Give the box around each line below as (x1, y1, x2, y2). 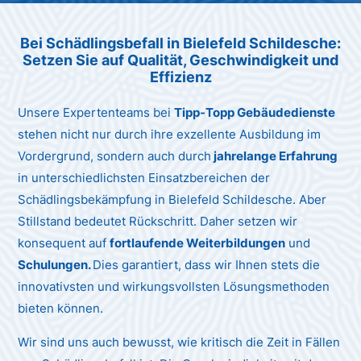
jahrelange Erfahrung (211, 147, 338, 164)
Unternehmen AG (145, 6, 216, 19)
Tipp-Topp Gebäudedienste (174, 104, 336, 120)
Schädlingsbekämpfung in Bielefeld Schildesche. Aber (18, 191, 327, 207)
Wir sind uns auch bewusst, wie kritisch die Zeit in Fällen (18, 334, 341, 350)
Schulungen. (18, 256, 93, 272)
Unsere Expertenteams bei (18, 104, 175, 120)
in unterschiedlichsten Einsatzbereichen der (18, 169, 271, 185)
